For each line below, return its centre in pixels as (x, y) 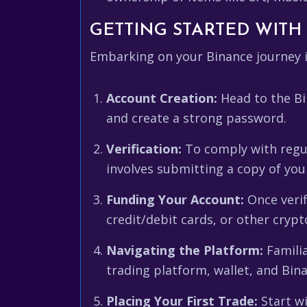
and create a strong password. (196, 118)
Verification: (144, 149)
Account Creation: (162, 98)
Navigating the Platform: (185, 250)
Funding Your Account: (175, 199)
